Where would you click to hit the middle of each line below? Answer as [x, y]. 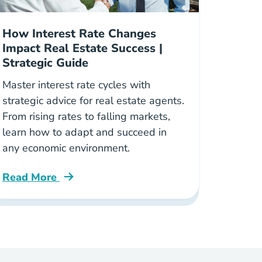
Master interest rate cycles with [77, 85]
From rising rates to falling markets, [87, 116]
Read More [31, 177]
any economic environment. [66, 148]
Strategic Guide [46, 63]
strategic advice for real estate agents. [94, 101]
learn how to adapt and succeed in [85, 132]
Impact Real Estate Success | [83, 48]
